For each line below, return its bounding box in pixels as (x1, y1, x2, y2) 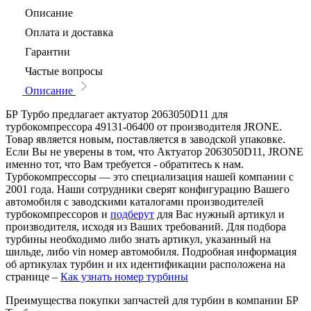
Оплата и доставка (22, 26, 113, 38)
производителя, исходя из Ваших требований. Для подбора (6, 220, 286, 233)
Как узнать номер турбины (60, 270, 188, 283)
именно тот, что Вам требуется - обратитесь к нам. (6, 158, 244, 170)
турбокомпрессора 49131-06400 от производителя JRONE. (6, 120, 282, 133)
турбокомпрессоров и (6, 208, 110, 220)
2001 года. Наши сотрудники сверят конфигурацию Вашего (6, 183, 289, 195)
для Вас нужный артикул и (154, 208, 285, 220)
